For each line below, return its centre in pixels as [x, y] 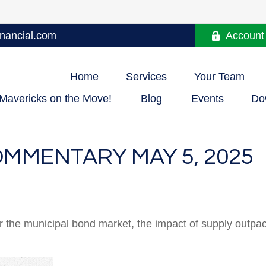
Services [146, 76]
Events [208, 99]
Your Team [219, 76]
